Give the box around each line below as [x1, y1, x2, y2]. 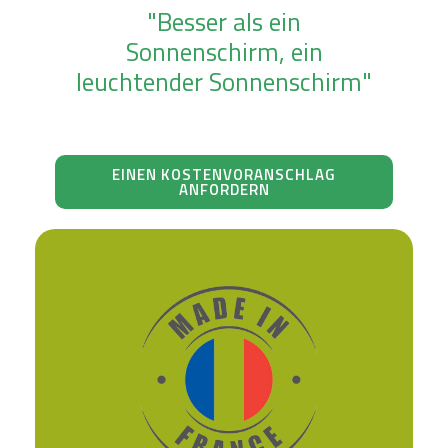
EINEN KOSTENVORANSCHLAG [112, 163, 336, 187]
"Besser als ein [147, 2, 301, 42]
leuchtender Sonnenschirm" [76, 62, 372, 102]
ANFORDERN [178, 178, 270, 202]
